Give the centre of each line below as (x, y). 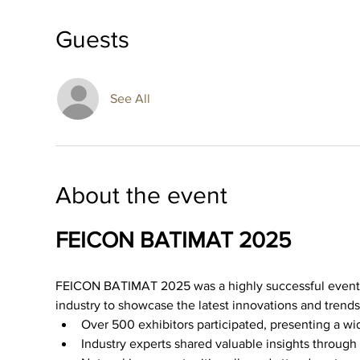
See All (130, 98)
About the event (141, 195)
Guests (92, 39)
